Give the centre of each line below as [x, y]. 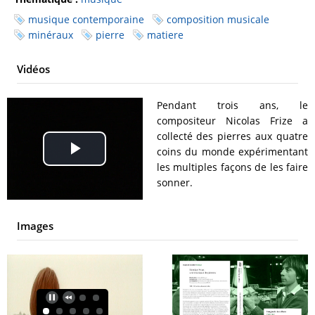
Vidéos [33, 69]
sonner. [174, 183]
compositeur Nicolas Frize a [232, 121]
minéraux [51, 35]
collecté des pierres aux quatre [232, 136]
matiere [165, 35]
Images [35, 226]
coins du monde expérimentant [232, 152]
